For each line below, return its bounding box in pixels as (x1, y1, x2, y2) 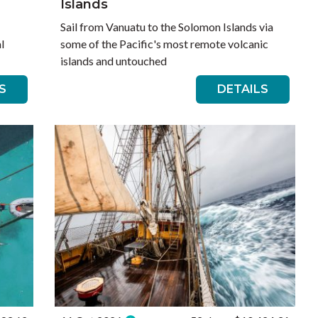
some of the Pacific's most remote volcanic (60, 37, 269, 50)
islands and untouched (60, 54, 168, 67)
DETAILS (216, 82, 268, 96)
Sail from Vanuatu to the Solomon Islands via (60, 20, 274, 33)
